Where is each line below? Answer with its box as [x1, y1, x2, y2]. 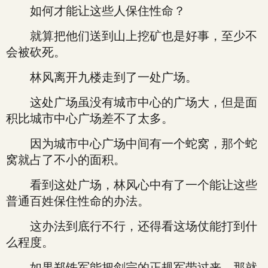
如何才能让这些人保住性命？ [6, 4, 185, 17]
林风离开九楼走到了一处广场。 [6, 71, 197, 84]
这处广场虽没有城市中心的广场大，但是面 [6, 96, 257, 109]
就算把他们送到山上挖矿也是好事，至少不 [6, 29, 257, 42]
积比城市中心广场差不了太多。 [6, 112, 173, 125]
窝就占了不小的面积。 [6, 153, 126, 166]
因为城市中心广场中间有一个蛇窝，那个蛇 [6, 137, 257, 150]
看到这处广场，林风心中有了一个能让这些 [6, 178, 257, 191]
